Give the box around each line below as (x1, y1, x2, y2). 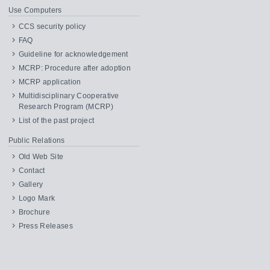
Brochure (18, 208, 51, 216)
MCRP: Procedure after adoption (18, 64, 131, 72)
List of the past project (18, 116, 95, 125)
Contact (18, 166, 45, 175)
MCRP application (18, 78, 81, 86)
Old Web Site (18, 152, 64, 161)
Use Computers (8, 6, 62, 14)
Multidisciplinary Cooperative (18, 92, 119, 100)
